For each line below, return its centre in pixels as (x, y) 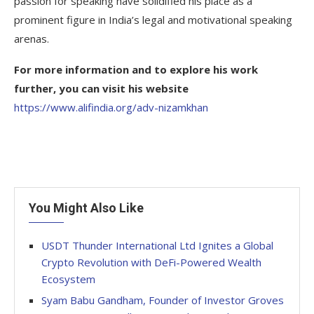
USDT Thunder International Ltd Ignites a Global (157, 245)
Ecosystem (68, 279)
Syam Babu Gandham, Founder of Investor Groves (163, 300)
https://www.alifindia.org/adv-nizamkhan (111, 107)
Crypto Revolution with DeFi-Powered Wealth (151, 262)
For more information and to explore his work (136, 69)
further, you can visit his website (101, 88)
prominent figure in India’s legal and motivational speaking (153, 19)
